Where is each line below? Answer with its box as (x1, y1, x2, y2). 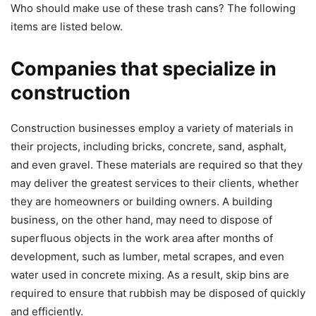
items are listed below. (11, 20, 123, 34)
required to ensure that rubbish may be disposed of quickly (11, 286, 305, 300)
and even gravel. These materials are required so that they (11, 158, 303, 172)
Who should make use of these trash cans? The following (11, 1, 296, 16)
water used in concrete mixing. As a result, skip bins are (11, 268, 289, 282)
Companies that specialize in (11, 57, 276, 81)
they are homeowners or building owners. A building (11, 195, 272, 209)
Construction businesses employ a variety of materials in (11, 121, 293, 135)
